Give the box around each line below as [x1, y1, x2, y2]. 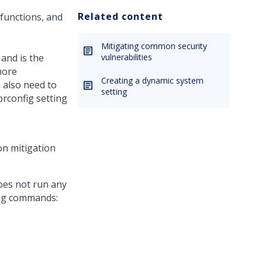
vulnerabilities [101, 51, 152, 63]
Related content [78, 10, 163, 23]
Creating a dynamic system [101, 75, 204, 86]
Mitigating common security [101, 40, 207, 51]
